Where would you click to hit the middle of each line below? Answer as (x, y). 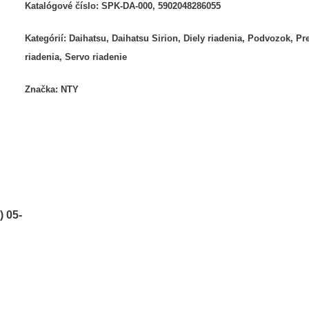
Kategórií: (47, 38)
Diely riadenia (213, 38)
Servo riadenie (96, 57)
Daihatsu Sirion (145, 38)
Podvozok (269, 38)
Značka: (43, 89)
